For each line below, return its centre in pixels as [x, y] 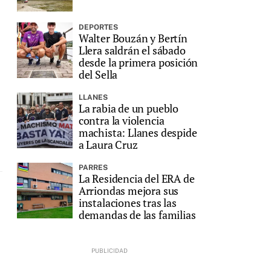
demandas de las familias [137, 215]
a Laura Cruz [108, 145]
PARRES [93, 168]
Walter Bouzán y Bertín [133, 38]
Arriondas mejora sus [129, 191]
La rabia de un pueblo [129, 108]
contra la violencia [121, 120]
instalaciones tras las [127, 203]
